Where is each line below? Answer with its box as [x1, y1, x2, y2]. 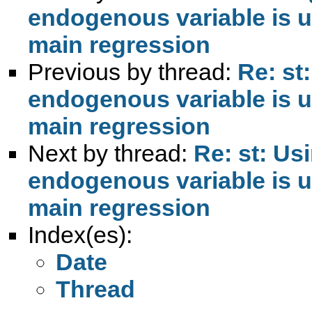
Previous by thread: [28, 58, 237, 85]
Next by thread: [28, 139, 194, 166]
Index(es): [28, 221, 132, 248]
